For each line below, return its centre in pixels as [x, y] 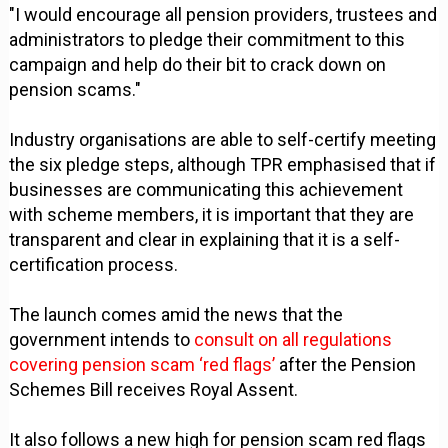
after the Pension [346, 365]
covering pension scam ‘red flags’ [142, 365]
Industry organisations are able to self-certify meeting [223, 140]
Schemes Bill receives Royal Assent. [154, 390]
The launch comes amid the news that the [176, 315]
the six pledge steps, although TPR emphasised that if [223, 165]
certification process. [94, 265]
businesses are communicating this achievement [206, 190]
